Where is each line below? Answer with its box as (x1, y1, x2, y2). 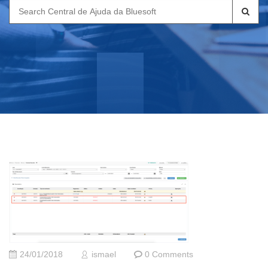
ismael (92, 250, 116, 260)
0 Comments (145, 250, 193, 260)
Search (8, 2, 41, 12)
